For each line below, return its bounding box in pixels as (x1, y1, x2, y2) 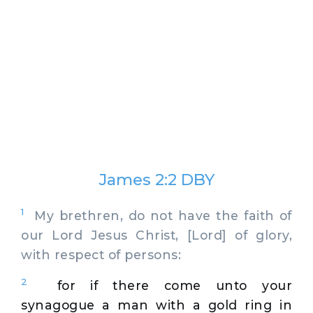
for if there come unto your (57, 277, 293, 293)
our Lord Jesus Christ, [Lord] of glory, (21, 227, 292, 242)
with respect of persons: (21, 247, 181, 262)
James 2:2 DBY (99, 170, 214, 189)
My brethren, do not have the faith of (24, 208, 292, 223)
